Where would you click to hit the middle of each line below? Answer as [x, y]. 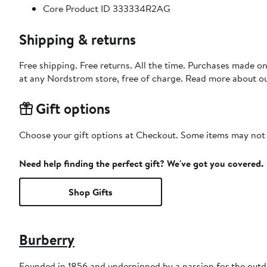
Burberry [47, 240]
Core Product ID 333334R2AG [107, 9]
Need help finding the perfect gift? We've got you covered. [141, 164]
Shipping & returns [77, 40]
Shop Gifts [91, 192]
